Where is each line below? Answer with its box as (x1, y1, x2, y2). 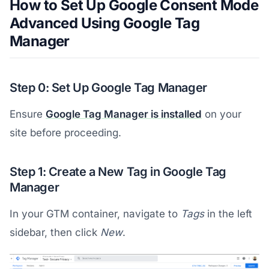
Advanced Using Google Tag (10, 14, 199, 32)
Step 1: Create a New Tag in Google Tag (10, 165, 226, 179)
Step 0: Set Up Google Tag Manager (10, 80, 207, 95)
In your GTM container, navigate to (10, 208, 181, 220)
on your (202, 108, 241, 120)
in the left (204, 208, 252, 220)
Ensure (10, 108, 46, 120)
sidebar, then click (10, 226, 100, 238)
